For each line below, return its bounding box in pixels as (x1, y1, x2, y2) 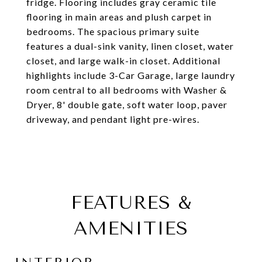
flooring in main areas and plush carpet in (26, 11, 212, 22)
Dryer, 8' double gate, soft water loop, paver (26, 99, 227, 110)
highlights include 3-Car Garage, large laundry (26, 70, 235, 81)
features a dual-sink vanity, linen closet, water (26, 40, 234, 51)
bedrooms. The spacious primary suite (26, 26, 199, 37)
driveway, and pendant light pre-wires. (26, 113, 199, 125)
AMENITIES (74, 218, 188, 239)
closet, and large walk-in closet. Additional (26, 55, 220, 66)
